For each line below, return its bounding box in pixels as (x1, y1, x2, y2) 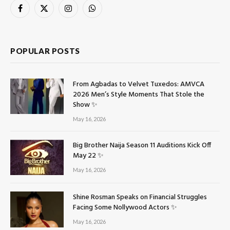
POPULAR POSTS (10, 46, 80, 56)
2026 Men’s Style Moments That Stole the (73, 89, 204, 101)
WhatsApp (91, 8, 128, 17)
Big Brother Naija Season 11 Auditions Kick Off (73, 140, 211, 152)
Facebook (19, 8, 54, 17)
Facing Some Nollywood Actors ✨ (73, 202, 177, 214)
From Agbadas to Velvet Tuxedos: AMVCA (73, 79, 204, 91)
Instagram (67, 8, 103, 17)
